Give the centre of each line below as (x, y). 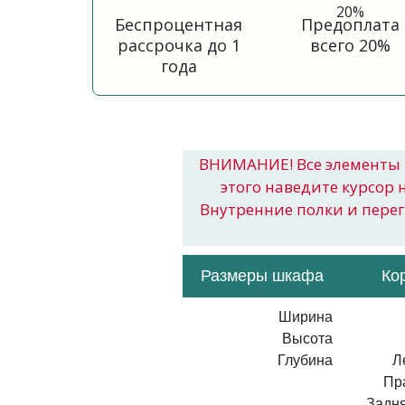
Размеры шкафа (262, 276)
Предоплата (350, 24)
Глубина (305, 360)
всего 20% (350, 45)
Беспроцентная (179, 24)
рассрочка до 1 (179, 45)
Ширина (306, 317)
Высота (307, 339)
